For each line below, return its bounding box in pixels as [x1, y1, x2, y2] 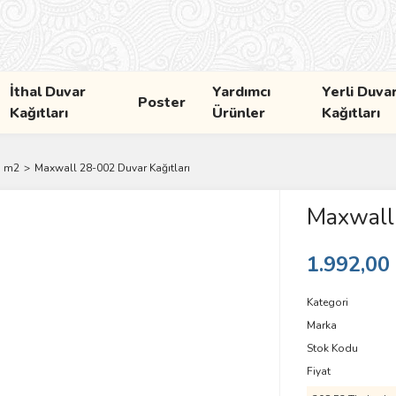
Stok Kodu [306, 341, 358, 355]
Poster [137, 93, 186, 112]
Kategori [306, 295, 348, 309]
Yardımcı [211, 82, 270, 102]
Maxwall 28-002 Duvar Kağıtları [34, 161, 190, 175]
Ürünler [211, 103, 265, 123]
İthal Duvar [10, 82, 87, 102]
